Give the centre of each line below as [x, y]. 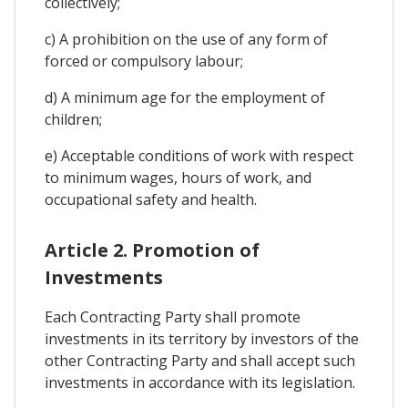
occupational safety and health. [151, 200]
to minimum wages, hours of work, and [178, 178]
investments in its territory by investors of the [202, 339]
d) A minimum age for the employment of [185, 98]
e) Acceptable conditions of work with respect [199, 156]
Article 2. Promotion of [152, 250]
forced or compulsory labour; [144, 61]
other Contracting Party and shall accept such [200, 361]
